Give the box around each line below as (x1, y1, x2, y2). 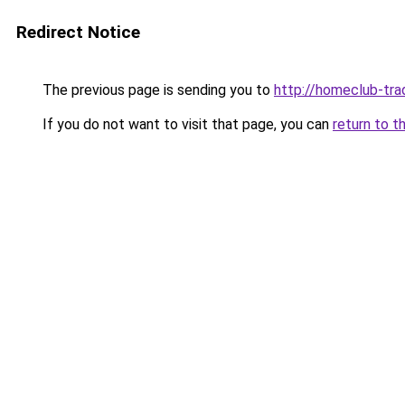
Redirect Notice (16, 22, 140, 42)
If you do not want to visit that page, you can (39, 116, 333, 133)
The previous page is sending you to (39, 81, 274, 99)
